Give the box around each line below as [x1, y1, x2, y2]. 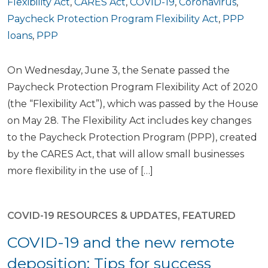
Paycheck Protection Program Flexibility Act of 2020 [7, 81, 258, 93]
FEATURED [182, 210, 236, 221]
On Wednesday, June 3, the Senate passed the [7, 65, 230, 76]
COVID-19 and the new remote [7, 233, 234, 251]
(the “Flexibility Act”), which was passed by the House [7, 98, 258, 109]
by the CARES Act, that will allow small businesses [7, 148, 244, 160]
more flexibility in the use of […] [7, 165, 153, 176]
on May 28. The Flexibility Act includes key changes [7, 115, 251, 126]
